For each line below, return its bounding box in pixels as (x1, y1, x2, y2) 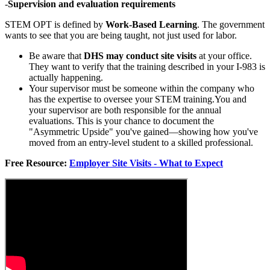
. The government (197, 19, 265, 30)
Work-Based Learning (105, 19, 197, 30)
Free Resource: (5, 157, 69, 168)
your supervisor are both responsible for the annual (29, 104, 221, 115)
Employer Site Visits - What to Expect (69, 157, 223, 168)
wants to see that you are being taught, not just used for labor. (5, 30, 237, 40)
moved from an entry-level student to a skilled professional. (29, 137, 253, 148)
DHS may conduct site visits (84, 50, 196, 61)
